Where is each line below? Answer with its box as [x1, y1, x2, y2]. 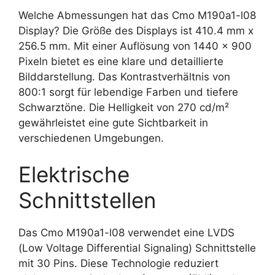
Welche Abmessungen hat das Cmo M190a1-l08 [18, 9, 256, 21]
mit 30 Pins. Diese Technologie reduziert [18, 257, 219, 269]
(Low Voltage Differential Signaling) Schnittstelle [18, 242, 256, 254]
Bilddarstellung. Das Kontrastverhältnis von [18, 70, 230, 83]
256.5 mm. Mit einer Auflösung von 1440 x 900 [18, 39, 252, 52]
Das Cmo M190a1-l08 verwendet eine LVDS [18, 227, 234, 239]
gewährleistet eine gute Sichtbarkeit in [18, 116, 208, 129]
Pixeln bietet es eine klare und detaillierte [18, 55, 223, 68]
